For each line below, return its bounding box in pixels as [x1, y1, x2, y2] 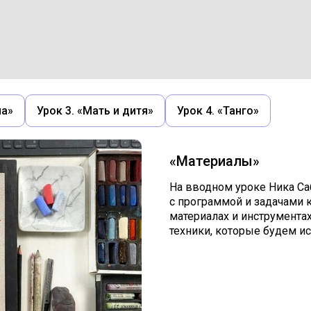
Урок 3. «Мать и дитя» [37, 104, 153, 117]
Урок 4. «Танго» [177, 104, 259, 117]
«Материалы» [169, 153, 260, 169]
